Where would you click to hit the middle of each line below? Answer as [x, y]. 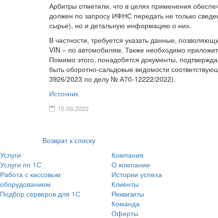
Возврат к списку [69, 140]
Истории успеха [137, 174]
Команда [126, 203]
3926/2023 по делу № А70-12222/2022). [112, 79]
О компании [131, 164]
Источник [64, 93]
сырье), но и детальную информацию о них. [120, 25]
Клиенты [125, 184]
